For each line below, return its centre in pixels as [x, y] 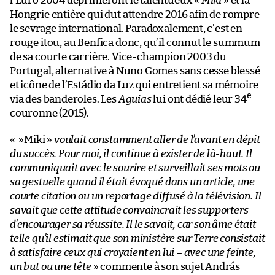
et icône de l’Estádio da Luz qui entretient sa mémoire [134, 85]
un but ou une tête [51, 267]
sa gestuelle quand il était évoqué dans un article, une [133, 182]
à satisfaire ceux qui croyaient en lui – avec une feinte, [133, 253]
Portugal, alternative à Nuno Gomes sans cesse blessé [135, 71]
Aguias [135, 99]
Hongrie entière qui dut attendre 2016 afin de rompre [135, 15]
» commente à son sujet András [165, 267]
